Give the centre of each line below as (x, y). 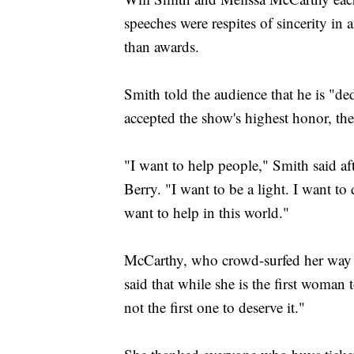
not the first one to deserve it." (215, 307)
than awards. (162, 47)
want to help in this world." (207, 213)
